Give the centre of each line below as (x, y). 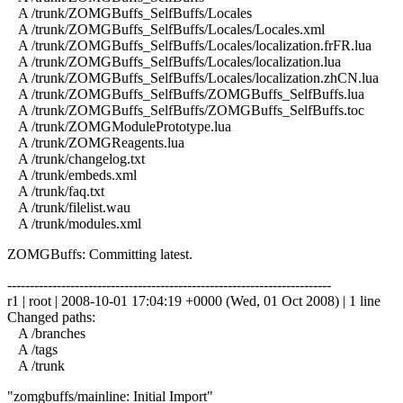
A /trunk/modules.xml (74, 223)
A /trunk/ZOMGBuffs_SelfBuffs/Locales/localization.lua (174, 61)
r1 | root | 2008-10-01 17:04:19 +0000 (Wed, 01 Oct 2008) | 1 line (194, 300)
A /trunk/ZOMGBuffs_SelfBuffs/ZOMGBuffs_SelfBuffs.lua (186, 94)
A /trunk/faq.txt (56, 191)
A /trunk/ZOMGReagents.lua (96, 142)
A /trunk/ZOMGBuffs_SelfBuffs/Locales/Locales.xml (166, 29)
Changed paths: (51, 317)
